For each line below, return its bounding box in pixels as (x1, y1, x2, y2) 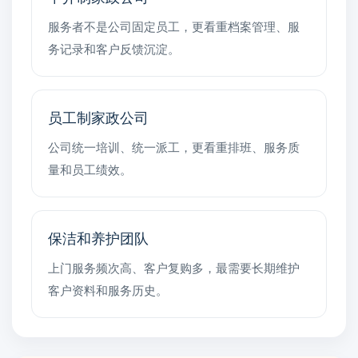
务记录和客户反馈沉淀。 (48, 40, 180, 57)
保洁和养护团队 (48, 227, 149, 248)
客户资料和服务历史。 (48, 281, 168, 298)
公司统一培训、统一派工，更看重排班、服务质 (48, 138, 300, 155)
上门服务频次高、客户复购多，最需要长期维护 (48, 259, 300, 276)
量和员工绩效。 (48, 161, 132, 177)
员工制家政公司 (48, 106, 149, 127)
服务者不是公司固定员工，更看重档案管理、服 (48, 18, 300, 34)
